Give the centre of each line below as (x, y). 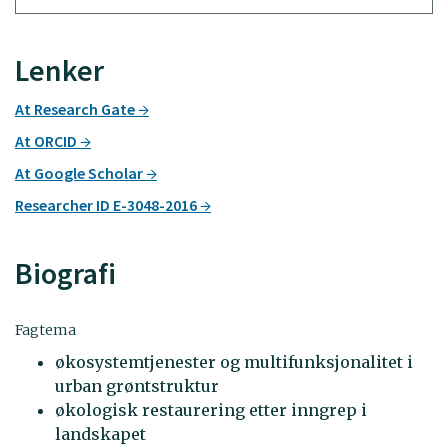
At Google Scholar (80, 173)
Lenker (59, 70)
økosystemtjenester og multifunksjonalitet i (234, 362)
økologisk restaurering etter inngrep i (211, 410)
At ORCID (47, 141)
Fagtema (45, 329)
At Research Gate (76, 109)
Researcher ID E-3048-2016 (107, 205)
